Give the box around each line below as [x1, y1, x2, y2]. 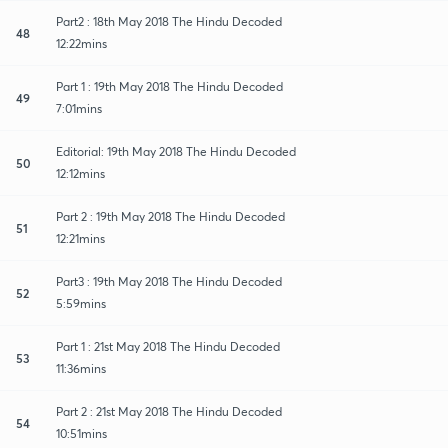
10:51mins [56, 425, 107, 441]
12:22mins [56, 35, 107, 51]
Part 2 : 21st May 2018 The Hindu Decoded [56, 403, 282, 419]
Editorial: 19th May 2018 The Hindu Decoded [56, 143, 296, 159]
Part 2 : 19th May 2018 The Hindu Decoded [56, 208, 285, 224]
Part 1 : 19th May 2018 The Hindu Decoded [56, 78, 283, 94]
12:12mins [56, 165, 105, 181]
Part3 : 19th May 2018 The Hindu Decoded [56, 273, 282, 289]
